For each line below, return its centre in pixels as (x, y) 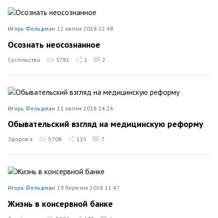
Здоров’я (20, 139)
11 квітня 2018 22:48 (85, 28)
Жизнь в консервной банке (60, 203)
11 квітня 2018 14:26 (85, 108)
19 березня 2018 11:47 (88, 188)
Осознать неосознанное (54, 44)
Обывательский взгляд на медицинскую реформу (106, 124)
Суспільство (24, 59)
